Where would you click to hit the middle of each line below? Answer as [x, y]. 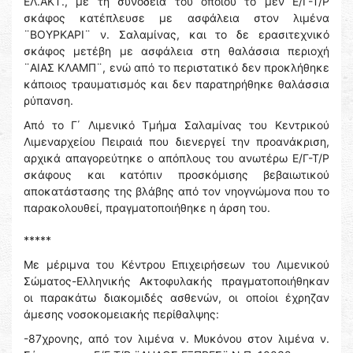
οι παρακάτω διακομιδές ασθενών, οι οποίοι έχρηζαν [176, 298]
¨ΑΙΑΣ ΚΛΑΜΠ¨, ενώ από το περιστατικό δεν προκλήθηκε [176, 68]
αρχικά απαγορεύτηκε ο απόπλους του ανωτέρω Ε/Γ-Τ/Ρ [176, 158]
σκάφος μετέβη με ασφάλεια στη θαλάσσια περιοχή [176, 51]
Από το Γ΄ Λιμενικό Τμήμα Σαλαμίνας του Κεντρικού [176, 125]
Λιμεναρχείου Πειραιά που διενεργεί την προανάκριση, [176, 142]
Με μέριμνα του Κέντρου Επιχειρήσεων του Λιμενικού [176, 265]
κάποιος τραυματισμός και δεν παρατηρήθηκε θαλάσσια [176, 84]
